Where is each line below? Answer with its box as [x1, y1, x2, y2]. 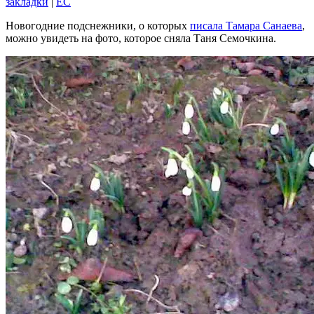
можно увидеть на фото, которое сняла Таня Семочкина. [6, 32, 276, 44]
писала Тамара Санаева [190, 19, 302, 32]
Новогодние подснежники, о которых [6, 19, 190, 32]
